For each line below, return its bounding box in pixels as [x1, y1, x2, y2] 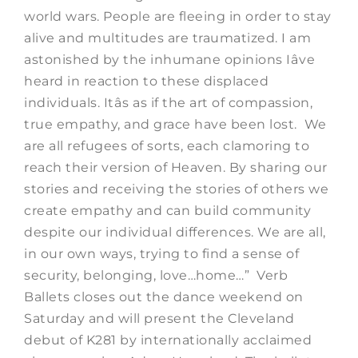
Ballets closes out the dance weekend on [24, 288, 304, 304]
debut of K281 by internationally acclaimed [24, 332, 312, 348]
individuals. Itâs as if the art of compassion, [24, 94, 312, 110]
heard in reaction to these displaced [24, 73, 268, 89]
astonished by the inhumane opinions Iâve [24, 51, 315, 67]
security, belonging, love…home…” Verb [24, 267, 288, 283]
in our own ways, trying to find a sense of [24, 245, 299, 261]
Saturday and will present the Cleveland [24, 310, 295, 326]
